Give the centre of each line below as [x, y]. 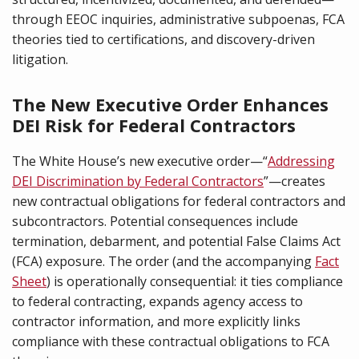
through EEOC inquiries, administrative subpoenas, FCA [178, 19]
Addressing [301, 161]
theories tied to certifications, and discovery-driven [163, 39]
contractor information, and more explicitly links [156, 321]
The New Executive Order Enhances [170, 104]
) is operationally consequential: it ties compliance [195, 281]
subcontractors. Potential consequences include [155, 221]
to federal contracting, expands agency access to [157, 301]
